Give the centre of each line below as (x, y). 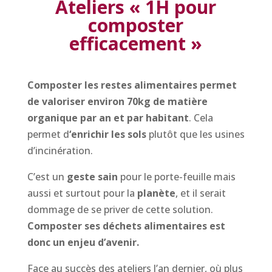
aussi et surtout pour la (82, 193)
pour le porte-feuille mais (176, 177)
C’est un (46, 177)
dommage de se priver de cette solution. (120, 209)
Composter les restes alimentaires (112, 85)
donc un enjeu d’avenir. (83, 242)
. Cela (201, 118)
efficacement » (136, 43)
